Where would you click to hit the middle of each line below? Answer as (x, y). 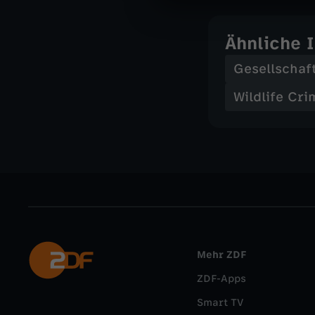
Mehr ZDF (221, 255)
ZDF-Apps (221, 279)
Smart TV (220, 303)
